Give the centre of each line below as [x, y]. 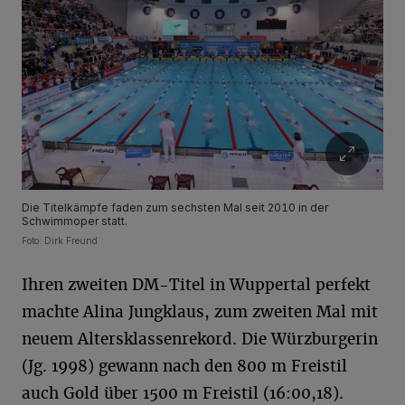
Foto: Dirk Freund [60, 241]
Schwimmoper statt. [75, 221]
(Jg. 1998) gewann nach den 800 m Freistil [184, 367]
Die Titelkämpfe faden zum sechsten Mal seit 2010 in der [175, 208]
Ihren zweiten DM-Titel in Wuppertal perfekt [196, 285]
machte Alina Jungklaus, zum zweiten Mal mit [200, 312]
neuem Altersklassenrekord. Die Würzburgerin [200, 339]
